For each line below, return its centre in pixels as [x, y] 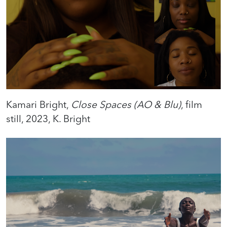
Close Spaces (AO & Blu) [126, 105]
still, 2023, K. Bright [48, 119]
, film [192, 105]
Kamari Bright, [39, 105]
